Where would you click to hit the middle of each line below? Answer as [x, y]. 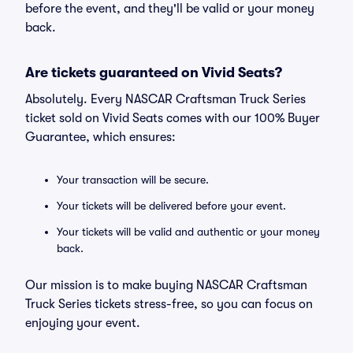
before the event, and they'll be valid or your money [170, 9]
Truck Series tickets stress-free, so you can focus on [169, 304]
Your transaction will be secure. [133, 180]
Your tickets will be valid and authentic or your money [188, 232]
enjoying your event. [83, 323]
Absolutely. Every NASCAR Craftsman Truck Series [165, 99]
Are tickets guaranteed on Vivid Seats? [154, 72]
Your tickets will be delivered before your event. [171, 206]
